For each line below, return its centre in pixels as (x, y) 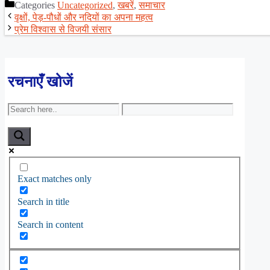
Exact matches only (55, 179)
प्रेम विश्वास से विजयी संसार (63, 29)
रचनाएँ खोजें (40, 82)
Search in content (50, 225)
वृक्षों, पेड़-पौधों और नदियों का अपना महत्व (84, 17)
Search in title (43, 202)
